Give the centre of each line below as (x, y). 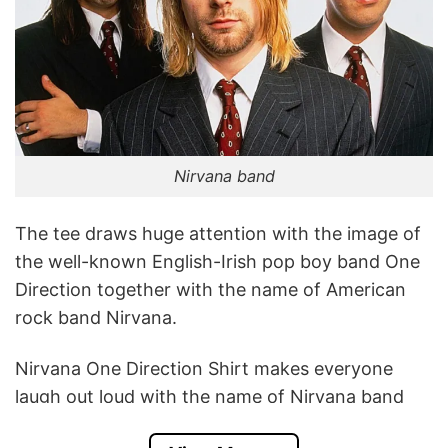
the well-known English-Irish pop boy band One (217, 262)
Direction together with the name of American (210, 290)
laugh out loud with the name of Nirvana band (209, 397)
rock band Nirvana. (96, 318)
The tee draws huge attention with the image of (218, 234)
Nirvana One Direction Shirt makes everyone (204, 369)
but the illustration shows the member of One (207, 425)
